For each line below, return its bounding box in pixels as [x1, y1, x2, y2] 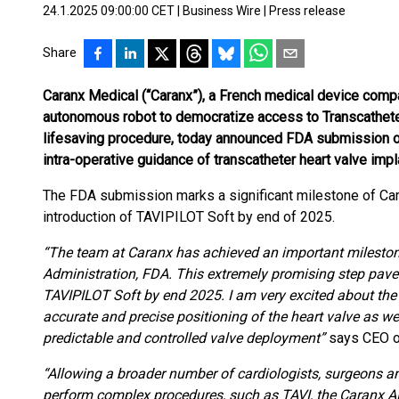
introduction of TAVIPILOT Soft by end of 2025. [43, 208, 335, 225]
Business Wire [183, 4, 261, 18]
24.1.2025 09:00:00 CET [43, 4, 175, 18]
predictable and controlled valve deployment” [43, 330, 325, 346]
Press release [269, 4, 346, 18]
